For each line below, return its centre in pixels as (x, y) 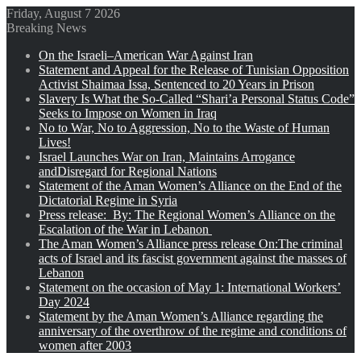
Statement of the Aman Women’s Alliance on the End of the (190, 186)
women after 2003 (85, 345)
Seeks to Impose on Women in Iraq (128, 113)
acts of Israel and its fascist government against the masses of (193, 258)
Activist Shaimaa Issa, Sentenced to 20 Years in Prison (176, 84)
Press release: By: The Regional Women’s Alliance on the (187, 215)
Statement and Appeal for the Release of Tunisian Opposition (194, 70)
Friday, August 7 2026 (63, 13)
